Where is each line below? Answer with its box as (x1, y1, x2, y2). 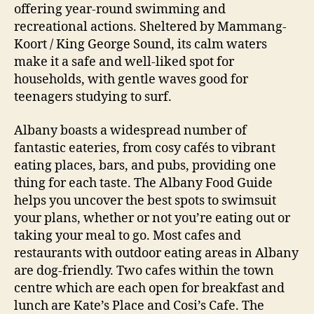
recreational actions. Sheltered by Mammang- (14, 19, 287, 35)
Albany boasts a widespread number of (14, 122, 247, 139)
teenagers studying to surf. (14, 89, 172, 105)
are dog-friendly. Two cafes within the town (14, 262, 274, 279)
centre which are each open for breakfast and (14, 280, 285, 296)
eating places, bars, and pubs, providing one (14, 157, 276, 174)
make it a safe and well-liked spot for (14, 54, 234, 70)
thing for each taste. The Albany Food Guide (14, 175, 273, 191)
